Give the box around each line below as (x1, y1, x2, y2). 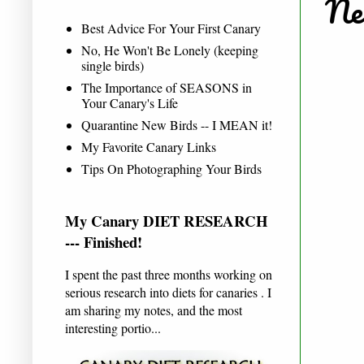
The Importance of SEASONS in (81, 78, 252, 96)
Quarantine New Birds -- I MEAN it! (81, 115, 272, 133)
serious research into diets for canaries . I (65, 283, 271, 301)
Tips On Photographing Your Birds (81, 159, 262, 177)
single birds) (81, 56, 144, 74)
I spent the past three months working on (65, 265, 272, 283)
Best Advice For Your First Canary (81, 19, 261, 37)
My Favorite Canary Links (81, 137, 216, 155)
